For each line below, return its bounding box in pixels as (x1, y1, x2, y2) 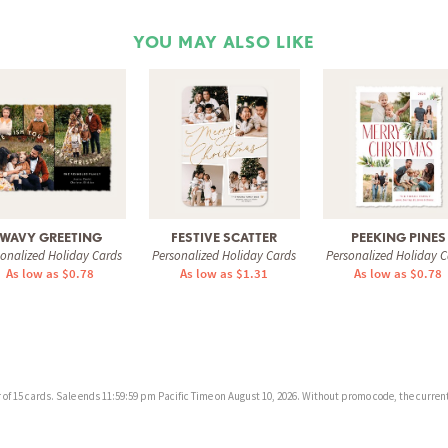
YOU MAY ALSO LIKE (132, 31, 316, 52)
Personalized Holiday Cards (152, 247, 296, 265)
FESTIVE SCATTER (171, 230, 277, 246)
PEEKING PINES (350, 230, 446, 246)
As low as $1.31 (180, 265, 268, 283)
